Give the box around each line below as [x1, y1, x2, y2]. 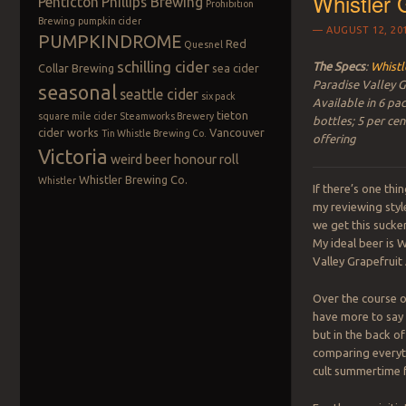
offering [313, 131, 357, 145]
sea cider [211, 62, 259, 75]
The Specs [313, 59, 366, 72]
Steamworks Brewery [119, 111, 214, 122]
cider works [37, 126, 99, 140]
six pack [200, 91, 236, 102]
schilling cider [116, 58, 209, 76]
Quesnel [183, 39, 223, 51]
